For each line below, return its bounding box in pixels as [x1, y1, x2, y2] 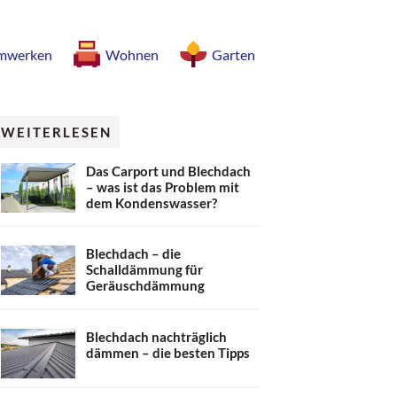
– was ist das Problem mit [86, 178, 239, 195]
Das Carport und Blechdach [86, 162, 251, 179]
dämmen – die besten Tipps [86, 344, 250, 361]
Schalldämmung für [86, 261, 203, 277]
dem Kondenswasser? [86, 194, 217, 211]
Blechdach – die [86, 245, 181, 261]
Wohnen [105, 45, 159, 63]
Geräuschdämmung [86, 277, 205, 293]
